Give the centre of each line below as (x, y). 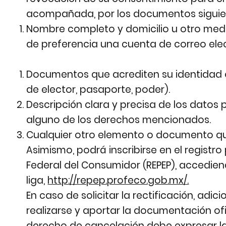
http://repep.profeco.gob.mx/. (118, 181)
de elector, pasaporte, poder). (98, 90)
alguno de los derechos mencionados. (119, 120)
